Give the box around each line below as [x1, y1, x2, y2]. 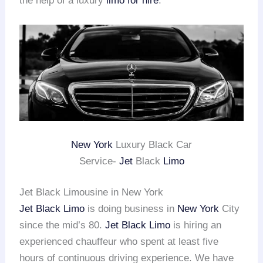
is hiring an [170, 220, 222, 231]
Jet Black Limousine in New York [19, 187, 164, 198]
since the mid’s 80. [19, 220, 106, 231]
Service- [79, 155, 119, 167]
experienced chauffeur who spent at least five [19, 236, 219, 248]
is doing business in [85, 203, 178, 215]
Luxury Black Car [113, 139, 192, 150]
